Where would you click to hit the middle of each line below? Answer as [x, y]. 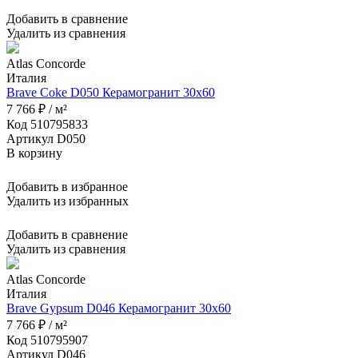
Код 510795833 [47, 125]
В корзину [34, 153]
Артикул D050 [46, 139]
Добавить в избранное [67, 187]
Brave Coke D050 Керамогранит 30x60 [111, 93]
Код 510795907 [47, 340]
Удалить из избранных [68, 201]
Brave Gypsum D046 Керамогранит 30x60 [119, 308]
